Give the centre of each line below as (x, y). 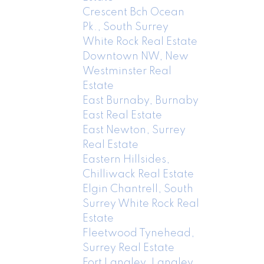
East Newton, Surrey (134, 130)
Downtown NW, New (136, 56)
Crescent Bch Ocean (134, 12)
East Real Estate (123, 115)
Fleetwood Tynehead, (139, 233)
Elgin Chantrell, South (138, 189)
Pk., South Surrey (126, 27)
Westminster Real (127, 71)
